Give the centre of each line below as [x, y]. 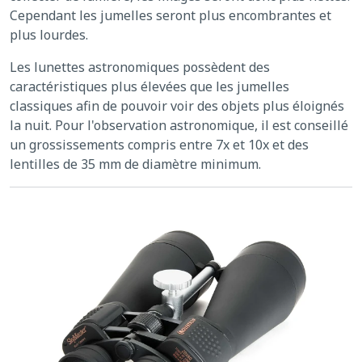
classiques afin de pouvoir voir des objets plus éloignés [177, 106]
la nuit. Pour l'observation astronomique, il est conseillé [179, 126]
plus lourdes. [49, 35]
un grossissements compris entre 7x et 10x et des [159, 145]
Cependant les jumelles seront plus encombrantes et [170, 16]
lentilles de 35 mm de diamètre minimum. [135, 164]
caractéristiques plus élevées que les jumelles [149, 87]
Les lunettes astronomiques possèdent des [140, 67]
